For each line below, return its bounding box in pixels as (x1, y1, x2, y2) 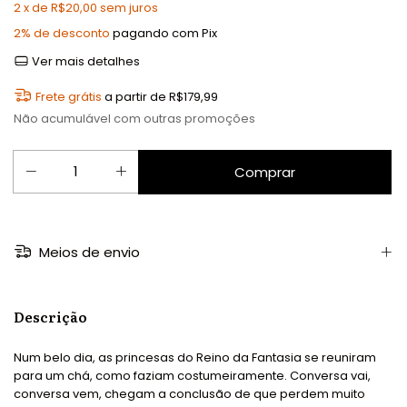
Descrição (14, 305, 87, 327)
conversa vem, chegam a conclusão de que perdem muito (14, 384, 365, 402)
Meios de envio (35, 242, 140, 262)
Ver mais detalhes (29, 52, 141, 70)
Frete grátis (35, 87, 102, 105)
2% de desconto (14, 24, 110, 42)
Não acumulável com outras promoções (14, 109, 255, 127)
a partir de (104, 87, 169, 105)
